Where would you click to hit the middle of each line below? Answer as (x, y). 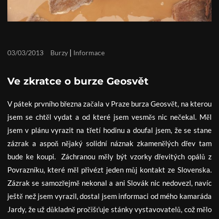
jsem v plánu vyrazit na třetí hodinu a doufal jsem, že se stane (109, 130)
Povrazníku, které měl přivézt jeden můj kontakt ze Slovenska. (109, 170)
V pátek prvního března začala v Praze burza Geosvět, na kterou (109, 104)
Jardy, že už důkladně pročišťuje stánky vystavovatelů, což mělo (109, 209)
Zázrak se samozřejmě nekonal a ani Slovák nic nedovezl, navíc (109, 183)
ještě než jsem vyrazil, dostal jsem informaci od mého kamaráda (109, 196)
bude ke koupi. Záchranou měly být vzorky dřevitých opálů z (109, 156)
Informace (89, 53)
